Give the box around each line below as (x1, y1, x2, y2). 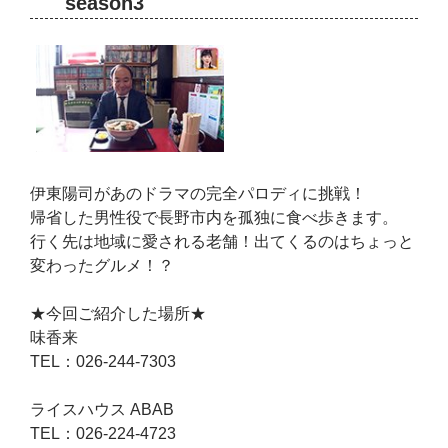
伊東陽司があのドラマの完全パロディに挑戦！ (30, 184, 367, 202)
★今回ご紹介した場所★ (30, 304, 207, 322)
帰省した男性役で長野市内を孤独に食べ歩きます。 (30, 208, 399, 226)
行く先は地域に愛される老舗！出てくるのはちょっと (30, 232, 415, 250)
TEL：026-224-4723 (30, 424, 177, 442)
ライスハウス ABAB (30, 400, 175, 418)
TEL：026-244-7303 (30, 352, 177, 370)
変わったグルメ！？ (30, 256, 175, 274)
